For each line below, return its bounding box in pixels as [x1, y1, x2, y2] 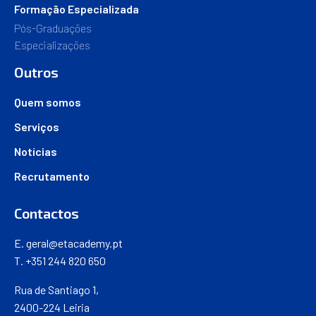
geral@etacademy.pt [26, 236, 123, 250]
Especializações [14, 37, 90, 51]
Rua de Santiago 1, [14, 282, 99, 296]
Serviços [14, 119, 59, 133]
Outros [14, 63, 59, 80]
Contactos [14, 204, 79, 221]
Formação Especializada [14, 1, 139, 16]
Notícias [14, 144, 57, 158]
